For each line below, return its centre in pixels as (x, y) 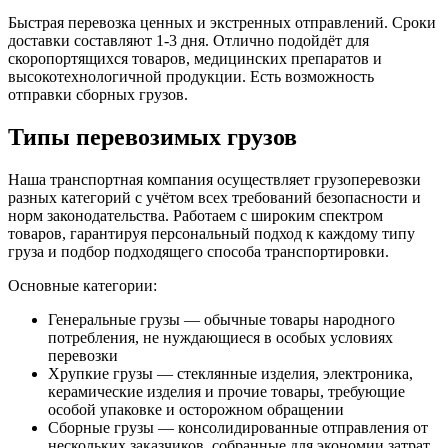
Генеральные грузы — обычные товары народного (221, 320)
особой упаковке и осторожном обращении (196, 410)
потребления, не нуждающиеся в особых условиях (220, 338)
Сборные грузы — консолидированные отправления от (238, 428)
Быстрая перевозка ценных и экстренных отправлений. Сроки (222, 23)
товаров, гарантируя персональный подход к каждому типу (211, 234)
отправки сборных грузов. (98, 95)
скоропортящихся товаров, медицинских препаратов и (195, 59)
